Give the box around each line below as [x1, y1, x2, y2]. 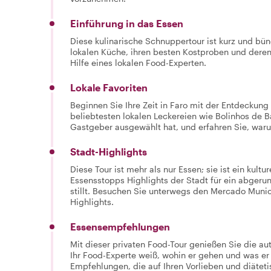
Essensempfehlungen [70, 220, 170, 232]
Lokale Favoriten [70, 81, 148, 93]
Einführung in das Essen [70, 17, 183, 29]
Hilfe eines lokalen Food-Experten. [70, 57, 206, 68]
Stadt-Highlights [70, 145, 147, 157]
